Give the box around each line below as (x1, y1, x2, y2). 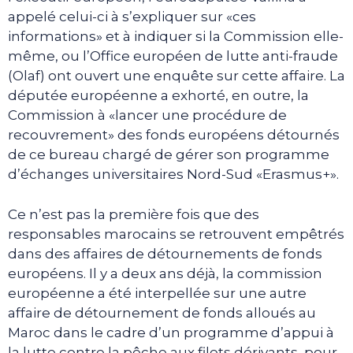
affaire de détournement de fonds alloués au (8, 304, 316, 321)
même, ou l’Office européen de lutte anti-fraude (8, 48, 338, 65)
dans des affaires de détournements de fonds (8, 245, 322, 262)
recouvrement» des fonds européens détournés (8, 127, 340, 143)
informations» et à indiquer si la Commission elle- (8, 28, 344, 45)
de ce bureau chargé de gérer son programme (8, 147, 329, 163)
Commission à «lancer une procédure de (8, 107, 287, 124)
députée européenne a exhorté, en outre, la (8, 87, 309, 104)
